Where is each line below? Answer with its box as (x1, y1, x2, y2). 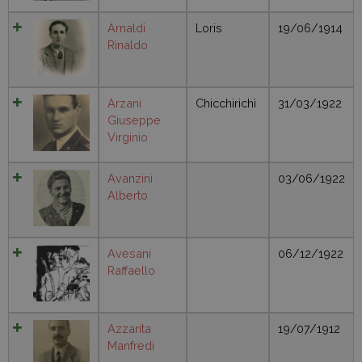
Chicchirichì (196, 96, 256, 111)
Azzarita (107, 322, 151, 336)
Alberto (107, 188, 148, 203)
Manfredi (107, 339, 154, 353)
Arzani (107, 96, 141, 111)
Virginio (107, 130, 148, 145)
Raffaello (107, 263, 155, 278)
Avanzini (107, 171, 153, 186)
